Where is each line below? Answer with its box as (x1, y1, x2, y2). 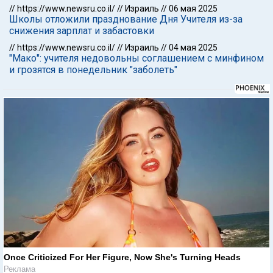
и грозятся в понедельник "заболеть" (9, 64, 177, 76)
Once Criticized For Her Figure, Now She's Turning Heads (4, 252, 241, 262)
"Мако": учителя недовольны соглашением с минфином (9, 52, 264, 64)
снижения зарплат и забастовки (9, 25, 154, 37)
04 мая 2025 (169, 43, 218, 52)
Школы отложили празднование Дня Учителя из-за (9, 13, 243, 25)
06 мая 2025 (169, 4, 218, 13)
